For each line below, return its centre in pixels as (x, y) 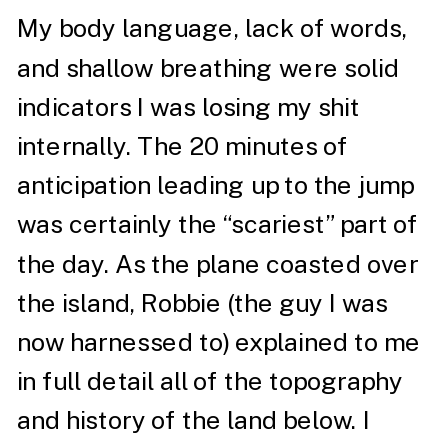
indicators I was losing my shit (188, 107)
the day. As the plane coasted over (217, 263)
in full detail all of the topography (210, 381)
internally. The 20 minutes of (182, 146)
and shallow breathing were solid (208, 67)
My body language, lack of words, (212, 28)
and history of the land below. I (193, 420)
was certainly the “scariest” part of (217, 224)
